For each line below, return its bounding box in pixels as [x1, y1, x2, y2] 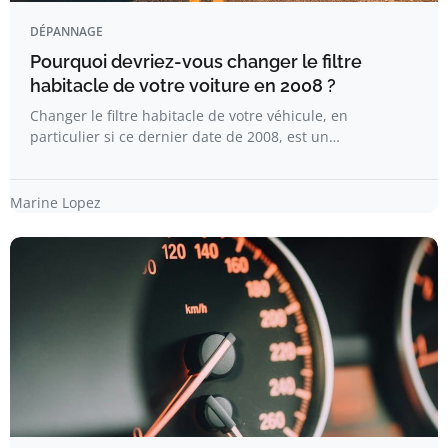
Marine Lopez [10, 193, 101, 212]
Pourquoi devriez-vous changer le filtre [30, 51, 362, 72]
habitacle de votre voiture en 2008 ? [30, 75, 336, 96]
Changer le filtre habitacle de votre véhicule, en [30, 106, 348, 125]
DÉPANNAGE [30, 23, 103, 40]
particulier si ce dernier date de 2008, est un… [30, 127, 340, 146]
